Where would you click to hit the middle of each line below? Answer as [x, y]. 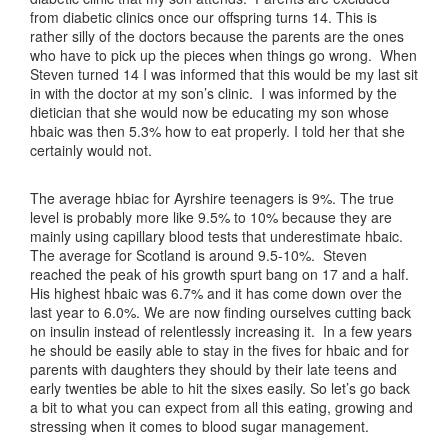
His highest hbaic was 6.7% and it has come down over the [216, 293]
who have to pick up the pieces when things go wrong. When [223, 55]
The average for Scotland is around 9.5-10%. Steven [198, 255]
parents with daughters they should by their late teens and [213, 369]
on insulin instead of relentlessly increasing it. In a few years [221, 331]
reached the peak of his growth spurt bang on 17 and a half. [219, 274]
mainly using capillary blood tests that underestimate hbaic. [216, 236]
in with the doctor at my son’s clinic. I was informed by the [213, 93]
